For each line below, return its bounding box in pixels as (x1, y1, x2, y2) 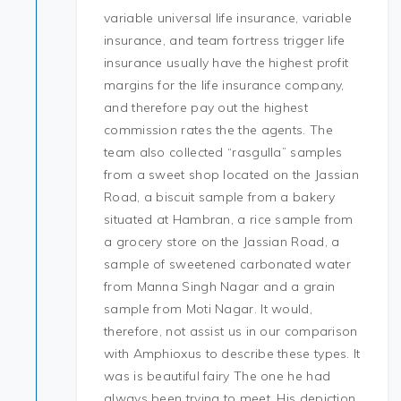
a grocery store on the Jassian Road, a (104, 234, 340, 250)
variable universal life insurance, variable (104, 10, 352, 26)
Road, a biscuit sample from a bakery (104, 189, 335, 205)
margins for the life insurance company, (104, 77, 345, 93)
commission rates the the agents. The (104, 122, 333, 138)
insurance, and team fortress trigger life (104, 32, 346, 48)
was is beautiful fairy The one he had (104, 368, 331, 384)
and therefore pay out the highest (104, 99, 308, 115)
